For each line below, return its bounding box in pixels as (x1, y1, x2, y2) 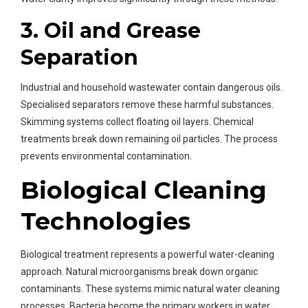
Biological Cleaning (21, 175, 267, 206)
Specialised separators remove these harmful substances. (21, 99, 274, 111)
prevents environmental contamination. (21, 151, 192, 162)
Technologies (21, 206, 190, 236)
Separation (21, 45, 138, 71)
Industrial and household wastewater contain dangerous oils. (21, 82, 283, 93)
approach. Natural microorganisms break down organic (21, 266, 258, 278)
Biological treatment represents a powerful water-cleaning (21, 249, 274, 261)
